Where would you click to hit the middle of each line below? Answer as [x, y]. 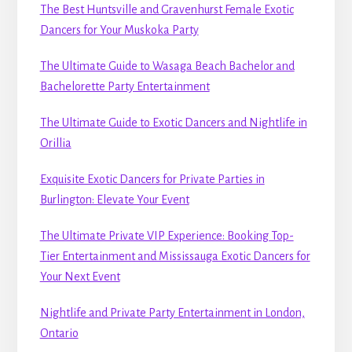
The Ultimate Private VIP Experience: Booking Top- [167, 236]
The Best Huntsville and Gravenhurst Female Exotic [167, 10]
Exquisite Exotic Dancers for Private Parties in [152, 180]
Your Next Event [80, 277]
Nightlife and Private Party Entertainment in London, [172, 313]
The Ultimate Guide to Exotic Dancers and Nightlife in [173, 123]
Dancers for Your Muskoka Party [119, 30]
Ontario [59, 334]
